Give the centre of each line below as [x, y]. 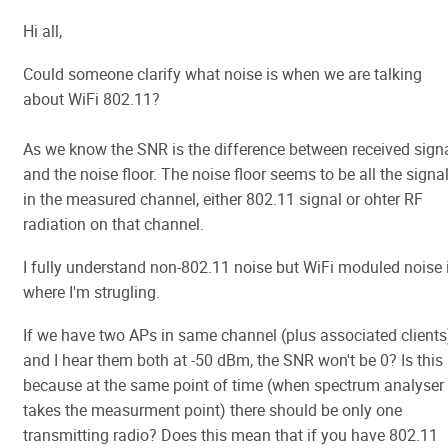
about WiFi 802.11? [91, 99]
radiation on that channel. [113, 224]
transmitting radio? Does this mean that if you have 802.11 [230, 435]
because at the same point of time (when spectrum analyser [233, 385]
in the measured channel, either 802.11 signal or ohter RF [223, 199]
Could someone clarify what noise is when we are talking [222, 74]
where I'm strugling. [91, 292]
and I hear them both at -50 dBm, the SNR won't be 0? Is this [233, 360]
